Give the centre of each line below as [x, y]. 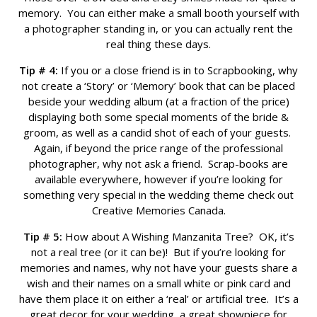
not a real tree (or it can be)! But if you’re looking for [158, 252]
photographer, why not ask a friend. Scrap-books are [158, 164]
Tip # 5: [42, 237]
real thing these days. [158, 44]
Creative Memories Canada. [158, 211]
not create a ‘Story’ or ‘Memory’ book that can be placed [158, 86]
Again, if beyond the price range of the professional [158, 148]
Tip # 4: [39, 70]
